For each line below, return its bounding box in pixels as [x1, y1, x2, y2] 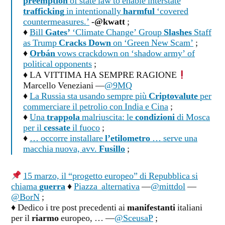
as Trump [23, 38, 59, 49]
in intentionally [64, 6, 123, 18]
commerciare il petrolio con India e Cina [23, 101, 168, 113]
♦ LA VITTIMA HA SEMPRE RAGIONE [23, 69, 177, 81]
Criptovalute [149, 90, 198, 102]
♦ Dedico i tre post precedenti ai [11, 202, 127, 213]
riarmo [32, 212, 59, 224]
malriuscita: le [80, 111, 135, 123]
